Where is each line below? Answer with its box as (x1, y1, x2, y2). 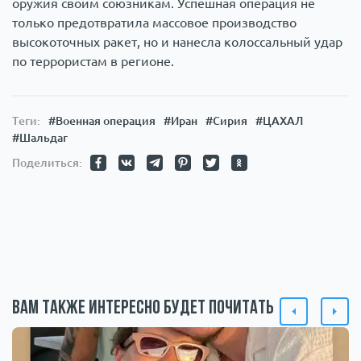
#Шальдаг (12, 131, 68, 144)
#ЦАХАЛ (255, 114, 303, 127)
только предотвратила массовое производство (12, 15, 297, 30)
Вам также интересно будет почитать (12, 298, 274, 318)
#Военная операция (48, 114, 156, 127)
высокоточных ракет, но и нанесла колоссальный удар (12, 34, 342, 49)
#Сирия (205, 114, 247, 127)
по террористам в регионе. (12, 53, 174, 68)
